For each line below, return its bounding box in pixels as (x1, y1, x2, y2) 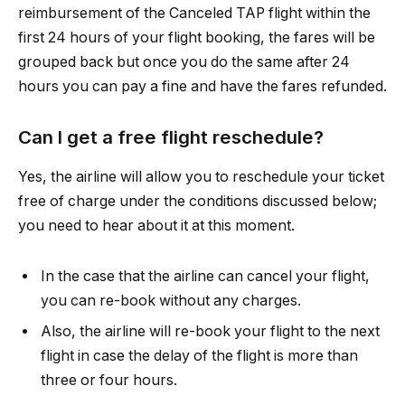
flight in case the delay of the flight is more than (41, 346, 358, 364)
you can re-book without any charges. (41, 291, 301, 309)
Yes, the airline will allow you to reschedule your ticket (18, 168, 384, 186)
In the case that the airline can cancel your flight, (41, 267, 370, 285)
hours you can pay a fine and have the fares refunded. (18, 78, 387, 96)
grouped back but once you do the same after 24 (18, 53, 350, 71)
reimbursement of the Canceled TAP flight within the (18, 5, 371, 23)
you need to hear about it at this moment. (18, 217, 295, 235)
